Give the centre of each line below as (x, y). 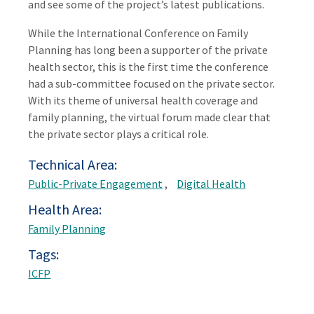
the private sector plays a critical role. (119, 134)
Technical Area (71, 164)
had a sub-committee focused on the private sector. (152, 83)
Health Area (64, 209)
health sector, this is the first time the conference (149, 66)
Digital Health (211, 183)
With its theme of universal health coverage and (143, 100)
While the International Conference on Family (138, 33)
